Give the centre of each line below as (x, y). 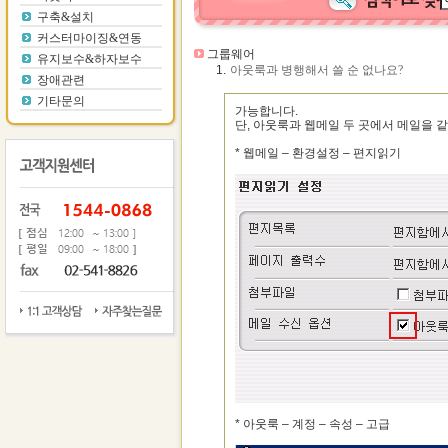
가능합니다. (266, 111)
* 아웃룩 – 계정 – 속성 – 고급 (312, 424)
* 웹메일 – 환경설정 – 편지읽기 (318, 153)
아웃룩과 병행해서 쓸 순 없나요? (316, 70)
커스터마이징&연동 (89, 38)
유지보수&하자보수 (89, 59)
